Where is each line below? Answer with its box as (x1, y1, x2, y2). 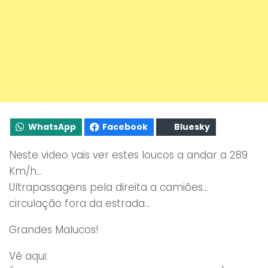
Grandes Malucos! (9, 222, 99, 237)
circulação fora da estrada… (9, 196, 150, 211)
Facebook (102, 120, 148, 133)
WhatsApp (28, 120, 76, 133)
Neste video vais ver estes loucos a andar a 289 (9, 147, 248, 162)
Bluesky (174, 120, 210, 133)
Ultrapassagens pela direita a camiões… (9, 179, 208, 194)
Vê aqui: (9, 248, 48, 263)
